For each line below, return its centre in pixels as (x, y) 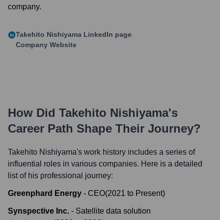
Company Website (46, 45)
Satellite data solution (113, 211)
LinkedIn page (107, 34)
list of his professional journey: (60, 176)
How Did (33, 113)
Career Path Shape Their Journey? (104, 128)
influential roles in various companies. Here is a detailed (105, 164)
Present (149, 193)
